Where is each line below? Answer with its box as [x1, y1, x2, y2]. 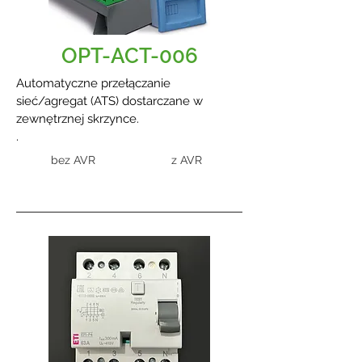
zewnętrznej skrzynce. [16, 112, 139, 126]
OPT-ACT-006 [61, 44, 198, 68]
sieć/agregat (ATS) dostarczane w [16, 94, 203, 108]
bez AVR [51, 154, 95, 166]
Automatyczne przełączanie [16, 76, 170, 90]
